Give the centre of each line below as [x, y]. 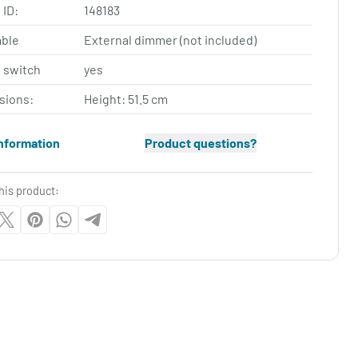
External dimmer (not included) [171, 40]
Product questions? [200, 143]
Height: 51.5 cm [126, 99]
